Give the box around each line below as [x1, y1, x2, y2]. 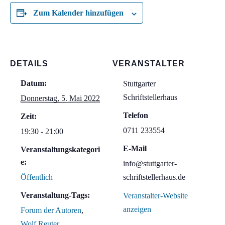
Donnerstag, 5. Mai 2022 [21, 94, 100, 103]
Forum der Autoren [21, 206, 81, 215]
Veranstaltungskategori [21, 145, 100, 154]
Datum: [21, 79, 47, 88]
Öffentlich [21, 173, 53, 182]
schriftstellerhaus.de [123, 173, 185, 182]
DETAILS [10, 59, 48, 68]
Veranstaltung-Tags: [21, 191, 90, 200]
